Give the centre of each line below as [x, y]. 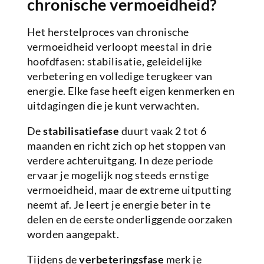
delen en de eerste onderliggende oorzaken [130, 220]
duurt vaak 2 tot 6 [163, 131]
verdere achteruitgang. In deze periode [120, 161]
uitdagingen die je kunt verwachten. [113, 106]
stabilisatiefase [81, 131]
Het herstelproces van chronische [108, 32]
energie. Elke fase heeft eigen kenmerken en [131, 91]
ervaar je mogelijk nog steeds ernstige [118, 175]
